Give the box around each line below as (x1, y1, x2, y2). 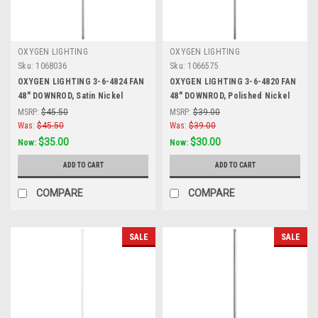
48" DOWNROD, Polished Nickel (170, 90, 290, 101)
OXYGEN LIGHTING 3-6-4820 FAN (170, 76, 296, 87)
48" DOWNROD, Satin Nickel (18, 90, 124, 101)
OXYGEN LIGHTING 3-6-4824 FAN (18, 76, 144, 87)
